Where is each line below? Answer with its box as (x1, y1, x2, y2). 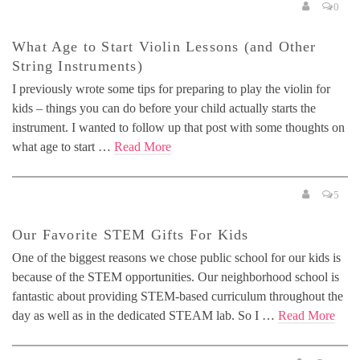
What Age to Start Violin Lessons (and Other (12, 38, 317, 55)
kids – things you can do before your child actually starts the (12, 100, 316, 115)
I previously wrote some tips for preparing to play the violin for (12, 81, 330, 96)
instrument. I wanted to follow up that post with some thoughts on (12, 120, 345, 134)
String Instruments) (12, 57, 143, 74)
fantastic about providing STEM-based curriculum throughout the (12, 288, 343, 303)
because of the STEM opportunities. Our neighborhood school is (12, 269, 339, 284)
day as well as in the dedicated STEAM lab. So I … (12, 308, 278, 322)
